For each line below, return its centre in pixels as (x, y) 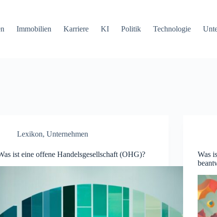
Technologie (172, 29)
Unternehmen (68, 134)
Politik (131, 29)
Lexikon (30, 134)
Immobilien (34, 29)
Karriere (76, 29)
